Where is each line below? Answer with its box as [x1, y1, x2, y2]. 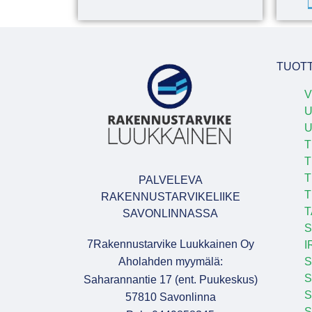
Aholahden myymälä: [118, 256, 223, 267]
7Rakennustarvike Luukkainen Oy [86, 237, 254, 250]
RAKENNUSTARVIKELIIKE [100, 190, 240, 203]
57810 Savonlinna [125, 291, 216, 303]
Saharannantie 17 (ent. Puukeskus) [83, 273, 258, 286]
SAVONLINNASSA [123, 207, 218, 219]
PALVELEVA [138, 173, 203, 186]
